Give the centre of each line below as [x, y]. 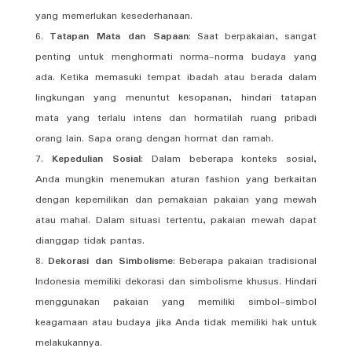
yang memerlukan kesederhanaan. [114, 16]
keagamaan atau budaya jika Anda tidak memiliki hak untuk [176, 322]
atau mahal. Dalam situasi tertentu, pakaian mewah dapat [176, 220]
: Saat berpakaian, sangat [253, 36]
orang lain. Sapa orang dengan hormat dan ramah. [154, 138]
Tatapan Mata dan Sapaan [119, 36]
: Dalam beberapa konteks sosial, [229, 159]
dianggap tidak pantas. [90, 240]
